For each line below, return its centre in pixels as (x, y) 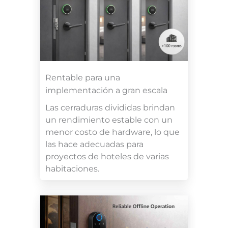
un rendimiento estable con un (109, 120)
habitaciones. (72, 168)
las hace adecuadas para (94, 144)
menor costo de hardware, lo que (112, 132)
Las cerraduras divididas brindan (110, 107)
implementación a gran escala (106, 90)
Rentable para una (83, 77)
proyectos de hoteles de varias (107, 156)
